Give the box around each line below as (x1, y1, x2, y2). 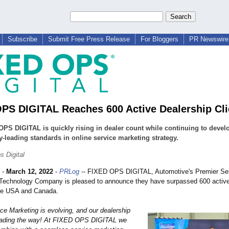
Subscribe (8, 35, 37, 43)
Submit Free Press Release (48, 35, 130, 43)
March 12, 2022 (6, 168, 53, 176)
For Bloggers (141, 35, 178, 43)
